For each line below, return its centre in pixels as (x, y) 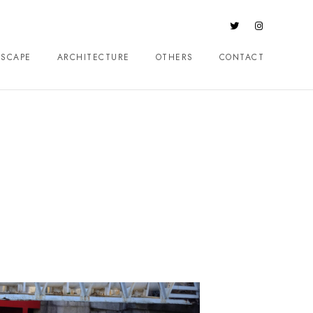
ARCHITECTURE (93, 57)
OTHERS (174, 57)
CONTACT (241, 57)
